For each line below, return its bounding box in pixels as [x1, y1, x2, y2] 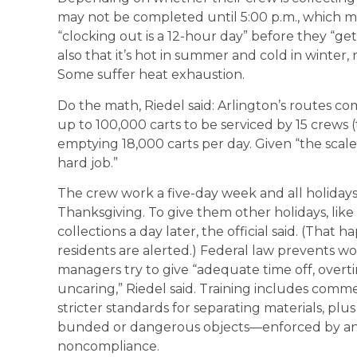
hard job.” [57, 155, 118, 171]
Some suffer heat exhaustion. [57, 67, 245, 83]
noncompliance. [57, 338, 159, 354]
